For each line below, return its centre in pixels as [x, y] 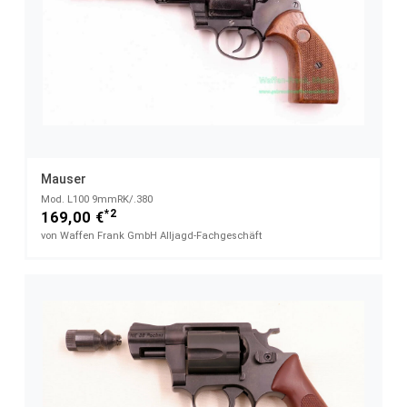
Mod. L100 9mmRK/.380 [97, 200]
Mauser [64, 179]
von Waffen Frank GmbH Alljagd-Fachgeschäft [151, 236]
